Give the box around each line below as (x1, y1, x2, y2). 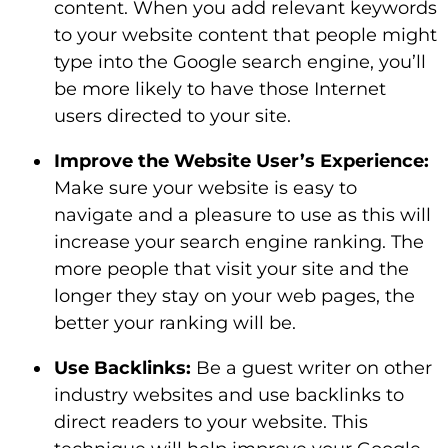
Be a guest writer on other (191, 357, 432, 379)
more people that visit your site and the (54, 258, 409, 280)
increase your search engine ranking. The (54, 231, 424, 253)
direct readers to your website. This (54, 411, 368, 433)
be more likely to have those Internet (54, 78, 386, 100)
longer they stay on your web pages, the (54, 285, 415, 307)
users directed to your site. (54, 105, 296, 127)
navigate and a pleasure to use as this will (54, 204, 431, 226)
